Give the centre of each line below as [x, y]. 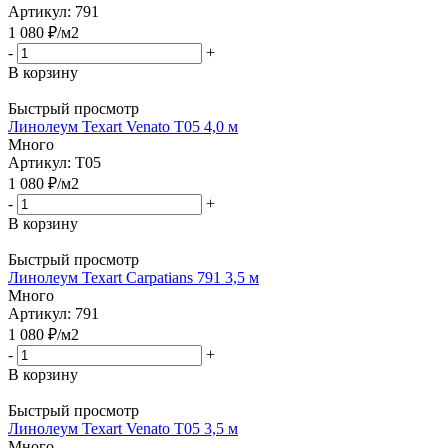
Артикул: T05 [54, 162]
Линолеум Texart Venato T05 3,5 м [123, 428]
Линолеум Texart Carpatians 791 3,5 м [133, 277]
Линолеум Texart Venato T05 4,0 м [123, 126]
